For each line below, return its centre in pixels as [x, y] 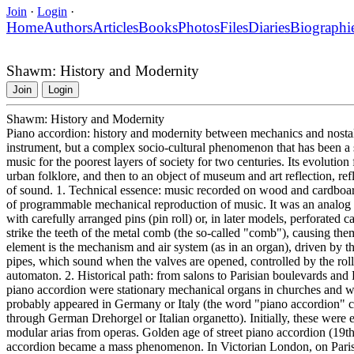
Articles [115, 27]
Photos [199, 27]
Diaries [269, 27]
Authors [68, 27]
